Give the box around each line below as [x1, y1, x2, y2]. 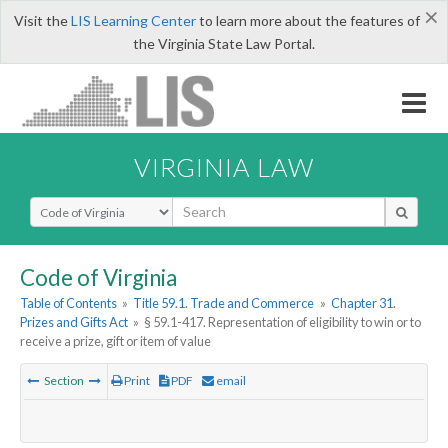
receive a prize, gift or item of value [20, 333, 211, 350]
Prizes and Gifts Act [20, 314, 128, 331]
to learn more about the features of [195, 12, 420, 29]
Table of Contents [20, 295, 117, 312]
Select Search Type [29, 195, 150, 215]
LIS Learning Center [70, 12, 196, 29]
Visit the [13, 12, 71, 29]
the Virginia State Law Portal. [133, 35, 315, 52]
